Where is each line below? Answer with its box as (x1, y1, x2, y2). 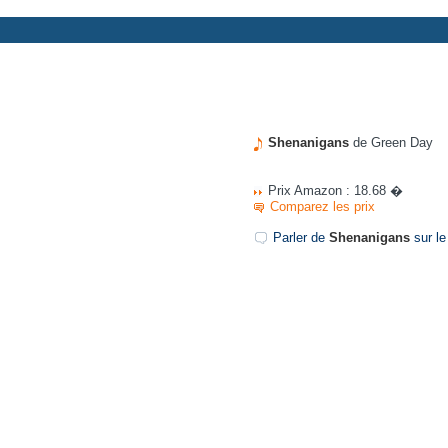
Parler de (273, 229, 329, 245)
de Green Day (349, 135, 433, 151)
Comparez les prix (270, 199, 375, 215)
